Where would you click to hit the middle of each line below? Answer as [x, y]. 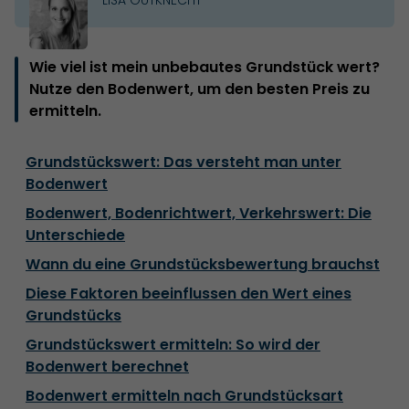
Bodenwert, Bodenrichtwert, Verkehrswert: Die [199, 213]
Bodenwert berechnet [107, 366]
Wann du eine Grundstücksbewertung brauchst [203, 264]
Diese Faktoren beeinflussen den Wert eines [189, 293]
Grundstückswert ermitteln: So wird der [173, 344]
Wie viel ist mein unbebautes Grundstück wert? [204, 67]
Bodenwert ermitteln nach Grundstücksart [184, 395]
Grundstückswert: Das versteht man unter [184, 162]
